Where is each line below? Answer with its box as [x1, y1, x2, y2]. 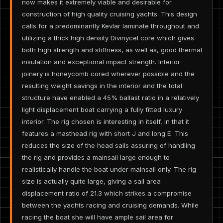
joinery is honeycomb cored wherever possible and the [22, 69, 195, 78]
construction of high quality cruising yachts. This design [22, 9, 197, 18]
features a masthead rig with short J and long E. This [22, 129, 188, 137]
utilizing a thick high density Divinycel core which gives [22, 33, 194, 42]
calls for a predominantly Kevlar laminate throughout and [22, 21, 199, 30]
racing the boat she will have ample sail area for [22, 213, 173, 221]
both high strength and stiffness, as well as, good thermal [22, 45, 202, 54]
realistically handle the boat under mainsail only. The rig [22, 165, 196, 173]
